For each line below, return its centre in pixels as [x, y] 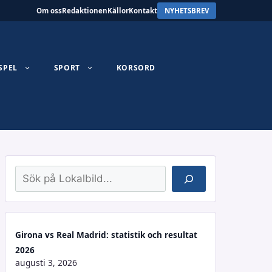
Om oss [49, 11]
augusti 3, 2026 [46, 263]
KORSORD [136, 68]
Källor [118, 11]
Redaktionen [85, 11]
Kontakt [143, 11]
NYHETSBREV [187, 11]
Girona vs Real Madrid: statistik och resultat [106, 235]
